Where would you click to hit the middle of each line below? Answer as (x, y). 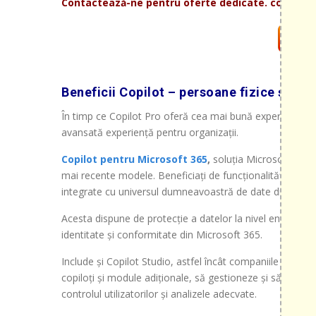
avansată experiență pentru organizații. (150, 132)
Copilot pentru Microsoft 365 (134, 159)
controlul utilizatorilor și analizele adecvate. (159, 293)
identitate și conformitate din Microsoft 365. (162, 234)
